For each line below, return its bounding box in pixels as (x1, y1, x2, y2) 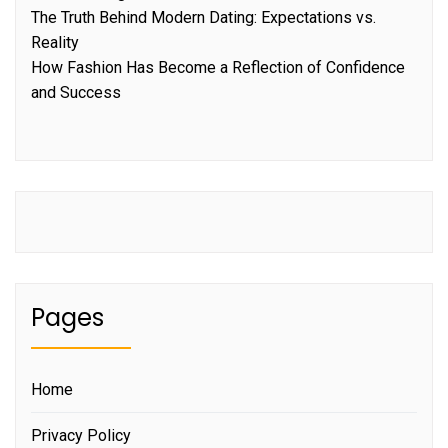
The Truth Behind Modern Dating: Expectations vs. (31, 8, 376, 28)
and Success (31, 83, 121, 103)
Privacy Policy (31, 426, 131, 446)
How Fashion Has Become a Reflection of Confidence (31, 58, 405, 78)
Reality (31, 33, 79, 53)
